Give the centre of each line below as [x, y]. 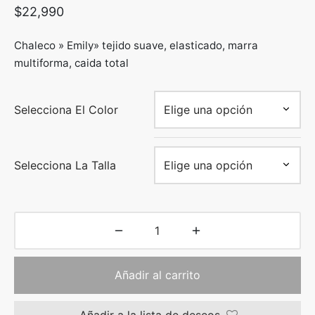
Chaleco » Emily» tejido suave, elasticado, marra [136, 46]
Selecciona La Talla [65, 166]
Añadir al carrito [157, 275]
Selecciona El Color [66, 110]
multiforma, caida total [71, 63]
